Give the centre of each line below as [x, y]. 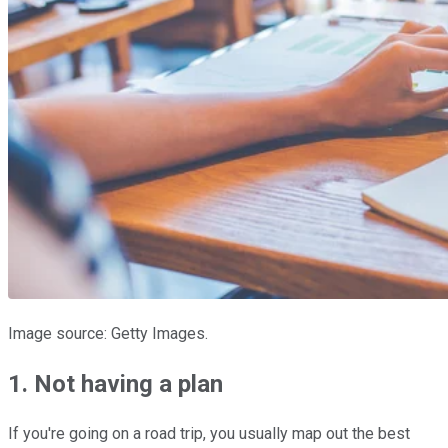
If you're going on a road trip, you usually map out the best [209, 433]
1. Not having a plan [115, 383]
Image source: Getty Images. [108, 333]
